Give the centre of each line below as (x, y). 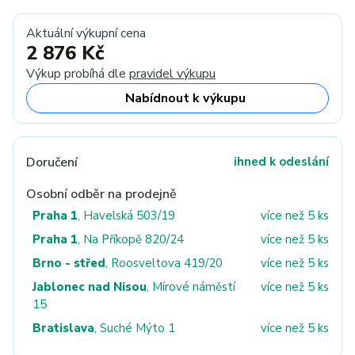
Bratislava (63, 328)
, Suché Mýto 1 (135, 328)
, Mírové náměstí (191, 287)
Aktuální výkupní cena (86, 33)
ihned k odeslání (281, 162)
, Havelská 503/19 (126, 216)
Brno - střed (69, 263)
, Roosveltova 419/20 (164, 263)
